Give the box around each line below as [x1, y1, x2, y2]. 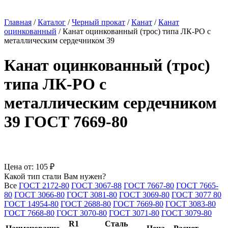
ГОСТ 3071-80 [109, 208, 159, 217]
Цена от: [4, 162, 36, 171]
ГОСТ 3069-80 [119, 190, 169, 199]
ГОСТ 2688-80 [61, 199, 111, 208]
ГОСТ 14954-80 [4, 199, 59, 208]
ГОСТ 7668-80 [4, 208, 54, 217]
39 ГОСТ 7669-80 [4, 112, 128, 131]
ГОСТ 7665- [176, 181, 218, 190]
